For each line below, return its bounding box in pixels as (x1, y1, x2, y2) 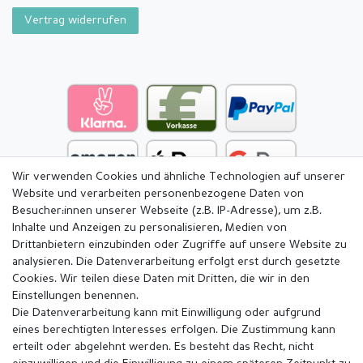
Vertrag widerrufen (24, 14, 126, 26)
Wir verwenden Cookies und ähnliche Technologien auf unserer (12, 171, 345, 182)
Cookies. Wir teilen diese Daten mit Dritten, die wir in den (12, 273, 310, 284)
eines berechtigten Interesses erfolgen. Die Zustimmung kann (12, 324, 335, 335)
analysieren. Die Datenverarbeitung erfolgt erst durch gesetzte (12, 256, 340, 267)
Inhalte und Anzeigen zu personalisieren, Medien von (12, 222, 287, 233)
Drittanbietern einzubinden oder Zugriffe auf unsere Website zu (12, 239, 347, 250)
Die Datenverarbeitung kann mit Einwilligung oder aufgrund (12, 307, 321, 318)
